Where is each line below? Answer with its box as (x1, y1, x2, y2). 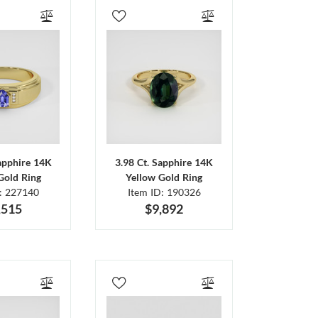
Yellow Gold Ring (126, 171, 203, 184)
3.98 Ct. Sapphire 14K (115, 156, 214, 169)
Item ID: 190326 (127, 186, 201, 199)
